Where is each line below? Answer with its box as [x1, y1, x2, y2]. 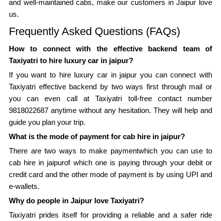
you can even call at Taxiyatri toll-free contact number [8, 94, 213, 103]
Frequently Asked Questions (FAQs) [8, 25, 180, 37]
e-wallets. [8, 182, 39, 190]
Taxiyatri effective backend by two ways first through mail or [8, 82, 213, 91]
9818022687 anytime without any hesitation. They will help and [8, 106, 213, 114]
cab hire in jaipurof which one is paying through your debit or [8, 158, 213, 167]
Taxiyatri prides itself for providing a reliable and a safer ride [8, 210, 213, 219]
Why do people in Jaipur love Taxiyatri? [8, 196, 144, 205]
